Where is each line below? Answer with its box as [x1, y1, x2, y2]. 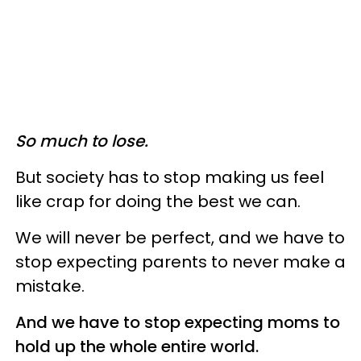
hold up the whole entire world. [15, 335, 263, 359]
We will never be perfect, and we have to [15, 226, 345, 250]
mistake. [15, 275, 89, 298]
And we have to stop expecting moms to [15, 311, 340, 334]
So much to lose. [15, 130, 148, 153]
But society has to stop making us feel [15, 166, 324, 189]
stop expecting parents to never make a [15, 251, 346, 274]
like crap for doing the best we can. [15, 190, 305, 214]
